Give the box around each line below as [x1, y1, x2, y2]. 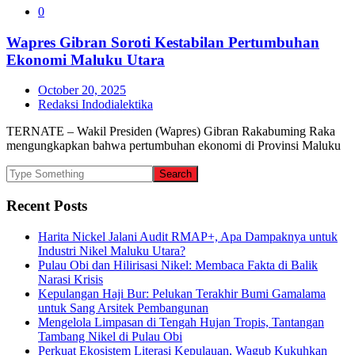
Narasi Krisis [38, 272, 103, 286]
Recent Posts [6, 197, 87, 214]
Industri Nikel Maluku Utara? [38, 243, 185, 258]
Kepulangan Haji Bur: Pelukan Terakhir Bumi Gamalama [38, 286, 326, 300]
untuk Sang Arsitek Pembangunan [38, 300, 208, 315]
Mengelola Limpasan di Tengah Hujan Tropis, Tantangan [38, 315, 324, 329]
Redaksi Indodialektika [38, 97, 153, 112]
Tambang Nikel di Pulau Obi [38, 329, 182, 343]
